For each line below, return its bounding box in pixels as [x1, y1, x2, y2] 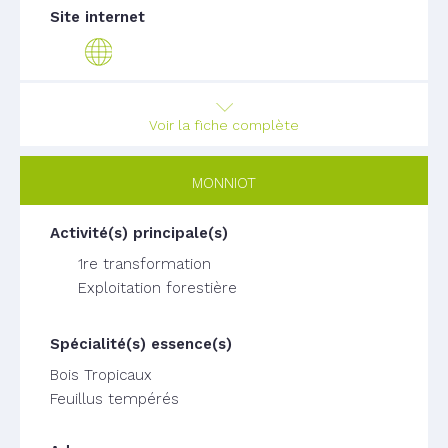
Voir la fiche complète [149, 117, 299, 133]
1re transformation [78, 255, 211, 273]
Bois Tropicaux [50, 366, 152, 384]
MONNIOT [192, 174, 256, 192]
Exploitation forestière [78, 279, 237, 297]
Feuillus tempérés [50, 390, 179, 408]
